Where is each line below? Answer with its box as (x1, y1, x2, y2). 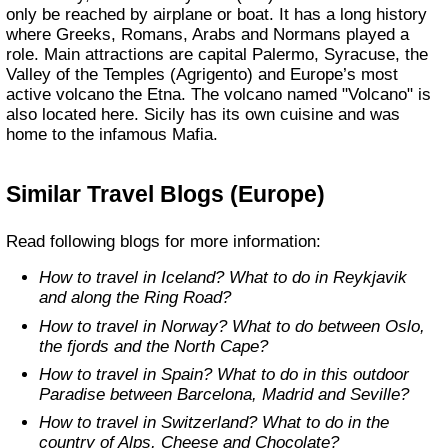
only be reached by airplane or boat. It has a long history (6, 4, 428, 24)
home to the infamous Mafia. (6, 124, 219, 144)
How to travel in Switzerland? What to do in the (39, 413, 52, 433)
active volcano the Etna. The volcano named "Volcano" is (6, 84, 432, 104)
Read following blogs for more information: (18, 231, 322, 251)
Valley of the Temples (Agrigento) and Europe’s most (6, 64, 399, 84)
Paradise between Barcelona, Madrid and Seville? (39, 384, 410, 404)
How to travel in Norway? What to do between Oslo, (39, 316, 52, 336)
